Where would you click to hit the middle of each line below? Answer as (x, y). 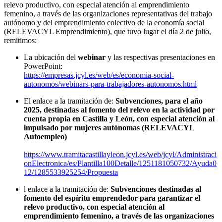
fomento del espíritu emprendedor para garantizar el (112, 198)
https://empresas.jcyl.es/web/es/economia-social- (99, 75)
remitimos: (20, 40)
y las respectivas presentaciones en (161, 57)
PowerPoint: (43, 66)
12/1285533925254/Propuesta (71, 172)
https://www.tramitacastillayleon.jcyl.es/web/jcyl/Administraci (120, 154)
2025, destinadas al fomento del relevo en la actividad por (119, 110)
